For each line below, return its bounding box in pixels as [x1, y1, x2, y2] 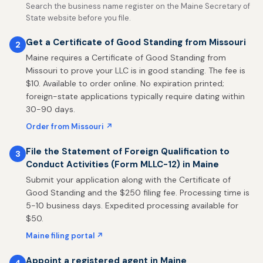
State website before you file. [26, 13, 131, 23]
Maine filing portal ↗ [26, 231, 103, 241]
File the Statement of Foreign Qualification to [26, 146, 230, 157]
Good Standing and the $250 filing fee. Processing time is [26, 187, 249, 198]
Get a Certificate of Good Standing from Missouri [26, 36, 246, 48]
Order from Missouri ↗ [26, 122, 113, 131]
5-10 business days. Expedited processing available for [26, 200, 238, 211]
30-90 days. [26, 104, 75, 114]
